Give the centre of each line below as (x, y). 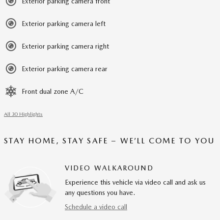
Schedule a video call (96, 206)
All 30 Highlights (23, 114)
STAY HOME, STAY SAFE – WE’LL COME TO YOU (110, 140)
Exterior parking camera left (64, 23)
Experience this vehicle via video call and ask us (135, 182)
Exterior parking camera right (65, 46)
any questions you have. (100, 192)
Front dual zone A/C (53, 91)
